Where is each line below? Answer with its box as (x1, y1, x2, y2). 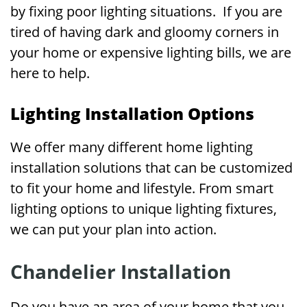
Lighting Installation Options (10, 102, 254, 125)
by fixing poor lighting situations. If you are (10, 2, 282, 21)
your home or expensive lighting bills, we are (10, 43, 291, 62)
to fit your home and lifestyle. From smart (10, 179, 273, 197)
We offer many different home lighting (10, 138, 253, 156)
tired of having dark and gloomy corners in (10, 23, 279, 41)
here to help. (10, 64, 93, 82)
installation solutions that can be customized (10, 158, 293, 177)
